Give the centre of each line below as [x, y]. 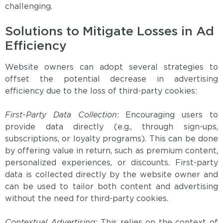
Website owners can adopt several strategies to [111, 68]
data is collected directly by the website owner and [111, 175]
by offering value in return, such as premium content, [111, 151]
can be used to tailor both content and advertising [111, 187]
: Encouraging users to [167, 115]
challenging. [29, 7]
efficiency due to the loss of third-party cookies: [101, 92]
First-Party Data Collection [61, 115]
